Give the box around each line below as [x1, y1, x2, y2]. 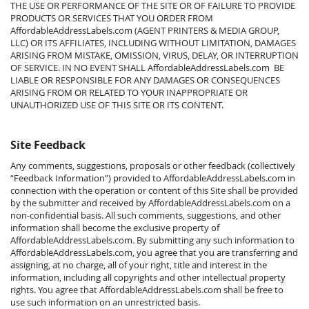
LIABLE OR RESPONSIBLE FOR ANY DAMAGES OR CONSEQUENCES [10, 74, 280, 86]
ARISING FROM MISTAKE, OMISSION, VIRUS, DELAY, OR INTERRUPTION [10, 49, 299, 61]
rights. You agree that [10, 283, 99, 296]
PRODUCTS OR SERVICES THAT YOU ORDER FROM [10, 12, 213, 24]
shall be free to [223, 283, 283, 296]
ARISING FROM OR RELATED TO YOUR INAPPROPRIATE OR [10, 86, 248, 99]
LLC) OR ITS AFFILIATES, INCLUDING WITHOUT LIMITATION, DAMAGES [10, 37, 296, 49]
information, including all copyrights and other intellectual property [10, 271, 286, 283]
